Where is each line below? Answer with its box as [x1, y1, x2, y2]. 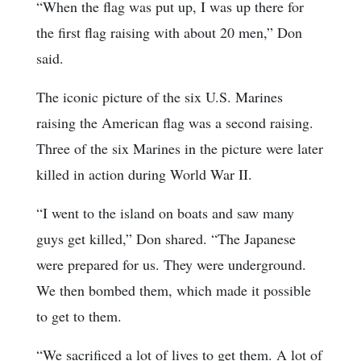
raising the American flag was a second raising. [36, 112, 313, 132]
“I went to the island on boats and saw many [36, 202, 294, 222]
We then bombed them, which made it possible [36, 280, 311, 300]
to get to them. [36, 305, 122, 326]
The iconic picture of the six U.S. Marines [36, 86, 283, 106]
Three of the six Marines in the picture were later [36, 138, 323, 158]
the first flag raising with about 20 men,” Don [36, 22, 302, 42]
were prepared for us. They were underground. [36, 254, 306, 274]
